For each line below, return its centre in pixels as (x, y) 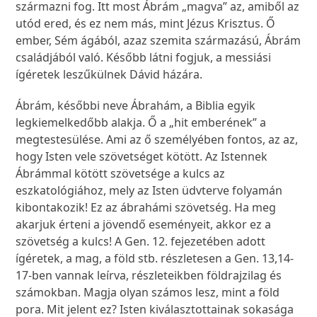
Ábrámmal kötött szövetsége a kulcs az (121, 174)
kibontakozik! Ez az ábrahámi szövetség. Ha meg (146, 208)
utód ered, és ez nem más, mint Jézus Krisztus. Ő (146, 24)
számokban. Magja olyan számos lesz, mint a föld (148, 293)
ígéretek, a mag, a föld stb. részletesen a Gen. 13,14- (155, 259)
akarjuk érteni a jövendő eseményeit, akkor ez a (144, 225)
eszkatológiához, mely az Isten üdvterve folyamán (149, 191)
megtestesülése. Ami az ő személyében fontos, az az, (157, 140)
